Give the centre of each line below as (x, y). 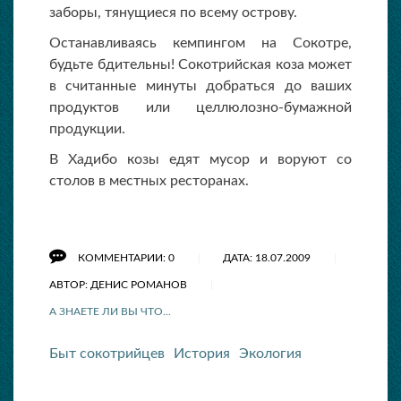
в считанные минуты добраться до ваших (200, 86)
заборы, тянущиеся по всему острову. (173, 13)
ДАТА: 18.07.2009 (268, 258)
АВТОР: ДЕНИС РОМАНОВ (119, 285)
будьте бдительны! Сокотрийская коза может (200, 65)
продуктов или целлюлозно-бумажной (200, 108)
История (202, 354)
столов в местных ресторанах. (149, 181)
